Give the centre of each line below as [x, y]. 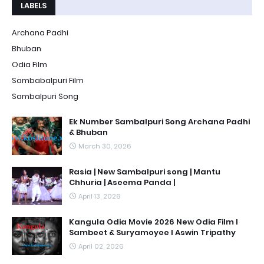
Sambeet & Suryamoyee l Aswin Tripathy [152, 232]
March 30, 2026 [105, 146]
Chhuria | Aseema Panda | [122, 182]
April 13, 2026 [100, 196]
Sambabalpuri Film [48, 80]
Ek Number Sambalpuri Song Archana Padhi [159, 122]
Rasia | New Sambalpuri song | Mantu [145, 172]
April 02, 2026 [101, 246]
